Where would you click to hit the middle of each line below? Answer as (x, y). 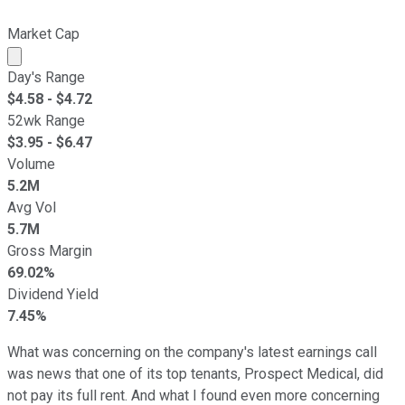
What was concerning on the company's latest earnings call (192, 352)
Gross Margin (50, 250)
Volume (31, 164)
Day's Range (46, 77)
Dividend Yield (53, 294)
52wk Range (46, 120)
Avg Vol (32, 207)
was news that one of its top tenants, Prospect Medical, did (195, 373)
